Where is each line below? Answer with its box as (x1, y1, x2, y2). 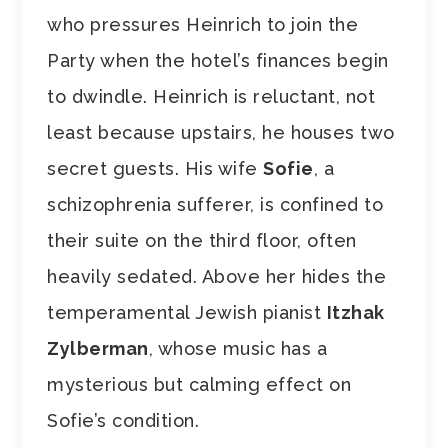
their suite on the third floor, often (47, 229, 357, 251)
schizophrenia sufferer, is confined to (47, 193, 384, 215)
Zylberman (47, 337, 149, 359)
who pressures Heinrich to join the (47, 13, 359, 35)
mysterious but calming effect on (47, 373, 352, 395)
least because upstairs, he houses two (47, 121, 395, 143)
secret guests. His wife (47, 157, 264, 179)
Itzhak (326, 301, 385, 323)
